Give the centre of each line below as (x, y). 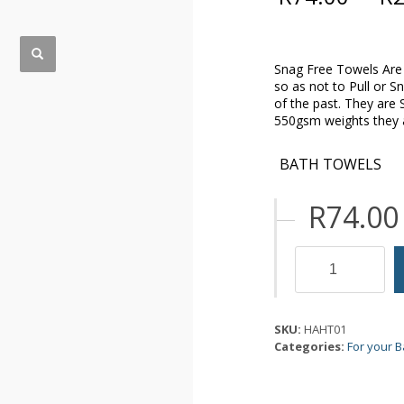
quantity (321, 305)
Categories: (311, 347)
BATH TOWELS (330, 165)
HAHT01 (325, 330)
